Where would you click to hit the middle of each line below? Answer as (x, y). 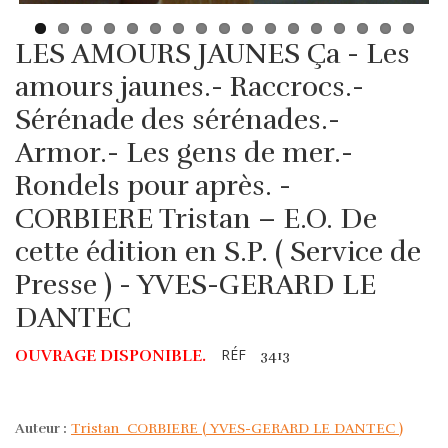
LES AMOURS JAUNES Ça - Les (212, 53)
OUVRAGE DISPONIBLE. (110, 355)
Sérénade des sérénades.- (177, 119)
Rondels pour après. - (153, 185)
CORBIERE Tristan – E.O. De (196, 218)
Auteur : (41, 428)
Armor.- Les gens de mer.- (184, 152)
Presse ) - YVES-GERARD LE (195, 284)
